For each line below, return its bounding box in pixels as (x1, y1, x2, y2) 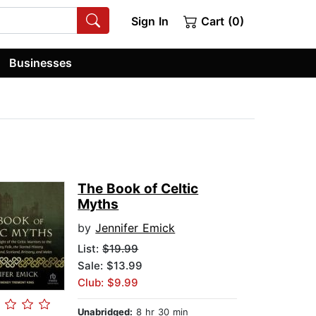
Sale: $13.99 (78, 259, 143, 273)
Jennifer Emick (95, 221, 176, 236)
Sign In (130, 14, 169, 28)
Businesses (9, 55, 73, 70)
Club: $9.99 (78, 276, 139, 290)
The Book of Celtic (78, 181, 199, 197)
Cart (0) (197, 14, 244, 28)
